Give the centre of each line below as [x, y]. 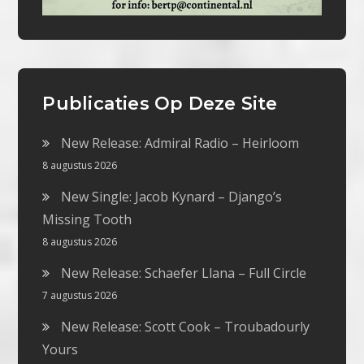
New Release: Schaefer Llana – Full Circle [184, 273]
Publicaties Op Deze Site [160, 104]
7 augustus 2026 [80, 296]
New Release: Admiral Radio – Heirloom [180, 143]
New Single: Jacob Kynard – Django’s [172, 197]
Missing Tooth [87, 220]
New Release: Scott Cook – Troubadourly [186, 327]
